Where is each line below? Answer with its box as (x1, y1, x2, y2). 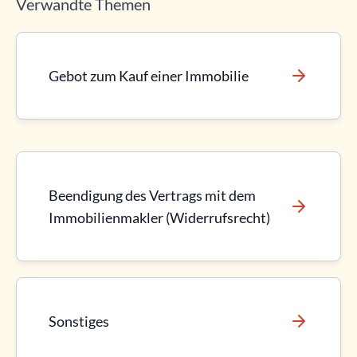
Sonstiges (49, 312, 109, 330)
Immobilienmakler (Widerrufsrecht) (49, 209, 270, 226)
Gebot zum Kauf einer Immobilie (49, 67, 249, 84)
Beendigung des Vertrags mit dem (49, 186, 256, 204)
